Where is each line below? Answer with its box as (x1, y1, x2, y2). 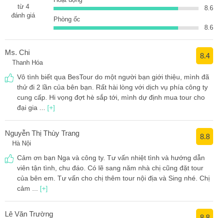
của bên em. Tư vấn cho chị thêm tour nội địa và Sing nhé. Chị (17, 174, 210, 182)
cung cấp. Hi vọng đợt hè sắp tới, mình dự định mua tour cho (17, 93, 205, 101)
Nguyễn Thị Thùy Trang (5, 129, 79, 137)
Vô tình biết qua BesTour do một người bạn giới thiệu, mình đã (17, 73, 209, 81)
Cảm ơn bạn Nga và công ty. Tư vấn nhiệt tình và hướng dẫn (17, 154, 205, 162)
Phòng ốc (54, 16, 80, 23)
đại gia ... (17, 104, 47, 111)
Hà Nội (12, 140, 31, 147)
